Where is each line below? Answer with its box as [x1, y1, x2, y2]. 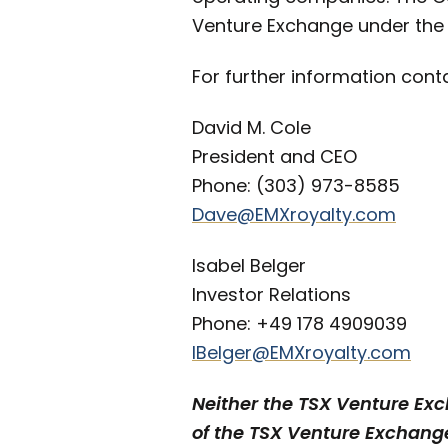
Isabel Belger [192, 253, 306, 279]
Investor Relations [192, 282, 351, 308]
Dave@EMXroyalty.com [192, 202, 396, 228]
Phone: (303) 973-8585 [192, 173, 400, 199]
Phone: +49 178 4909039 [192, 311, 407, 337]
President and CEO [192, 144, 357, 170]
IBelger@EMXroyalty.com [192, 340, 411, 366]
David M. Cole [192, 115, 311, 141]
